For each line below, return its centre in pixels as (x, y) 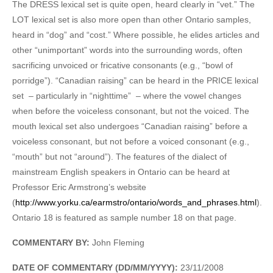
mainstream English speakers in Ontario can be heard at (121, 172)
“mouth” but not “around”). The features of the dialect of (119, 156)
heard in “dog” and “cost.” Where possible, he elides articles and (136, 34)
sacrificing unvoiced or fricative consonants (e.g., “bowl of (122, 65)
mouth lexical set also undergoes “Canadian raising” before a (130, 126)
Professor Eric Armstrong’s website (79, 187)
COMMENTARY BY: (52, 242)
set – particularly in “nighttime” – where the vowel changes (127, 95)
